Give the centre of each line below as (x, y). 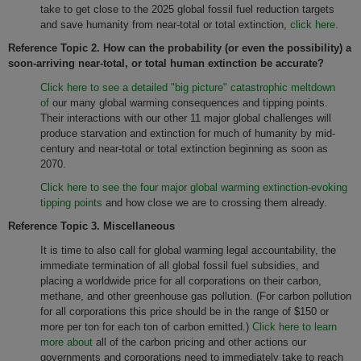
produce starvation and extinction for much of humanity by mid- (188, 133)
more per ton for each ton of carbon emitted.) (146, 326)
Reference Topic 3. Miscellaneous (91, 226)
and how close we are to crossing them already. (216, 203)
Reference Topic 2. (54, 48)
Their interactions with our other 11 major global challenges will (186, 118)
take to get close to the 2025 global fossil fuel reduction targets (187, 9)
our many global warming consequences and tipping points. (189, 102)
